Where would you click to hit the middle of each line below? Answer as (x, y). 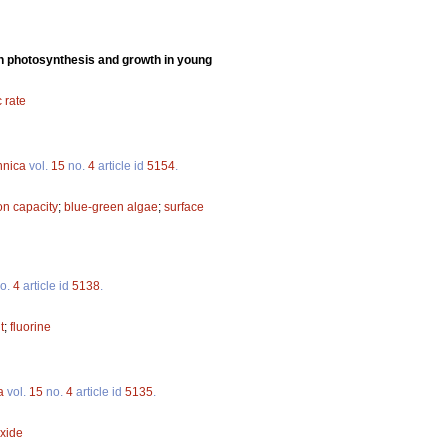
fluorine (30, 326)
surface (184, 206)
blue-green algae (111, 206)
